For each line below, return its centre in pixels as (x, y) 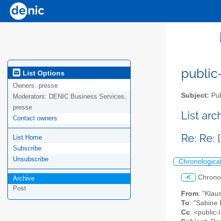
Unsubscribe (31, 159)
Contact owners (35, 118)
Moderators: (31, 97)
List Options (43, 73)
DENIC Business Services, (88, 97)
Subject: (195, 95)
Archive (24, 179)
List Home (27, 138)
